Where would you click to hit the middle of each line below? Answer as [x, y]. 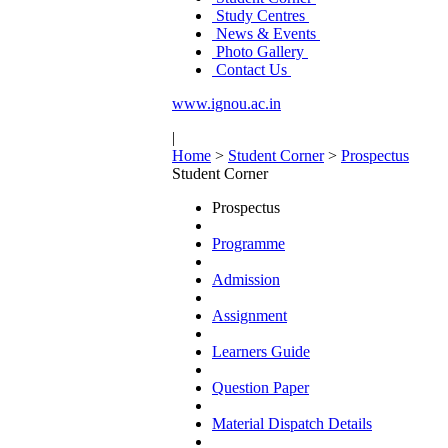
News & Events [266, 33]
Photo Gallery [260, 51]
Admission [246, 279]
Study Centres [260, 15]
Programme [248, 243]
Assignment [249, 315]
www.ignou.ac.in [226, 103]
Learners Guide [261, 351]
